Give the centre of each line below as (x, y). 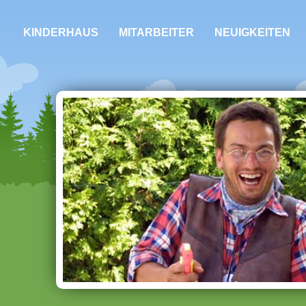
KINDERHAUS (61, 32)
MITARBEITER (156, 32)
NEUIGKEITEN (252, 32)
